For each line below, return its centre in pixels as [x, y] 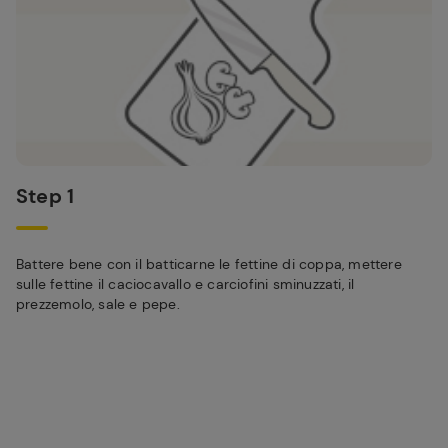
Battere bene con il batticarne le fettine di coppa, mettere [209, 264]
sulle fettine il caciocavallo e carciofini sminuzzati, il [185, 284]
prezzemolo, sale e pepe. [98, 304]
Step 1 [45, 196]
